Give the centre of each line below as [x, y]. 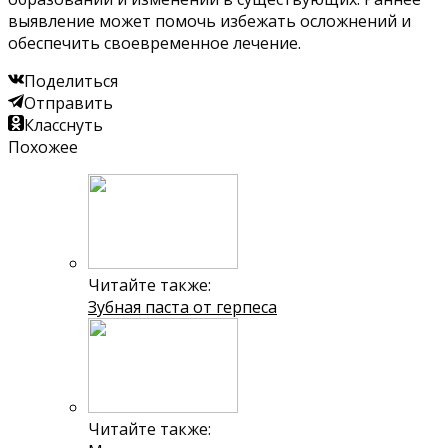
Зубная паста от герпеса [182, 306]
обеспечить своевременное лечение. [154, 42]
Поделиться [71, 80]
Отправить [68, 102]
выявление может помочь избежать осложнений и [209, 20]
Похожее [43, 146]
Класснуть [63, 124]
